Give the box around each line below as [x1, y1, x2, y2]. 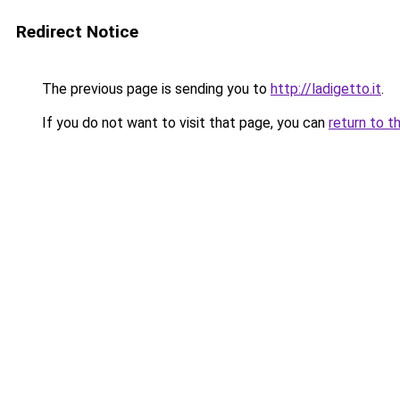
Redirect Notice [16, 21, 138, 42]
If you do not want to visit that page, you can [38, 114, 329, 131]
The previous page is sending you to [38, 80, 271, 97]
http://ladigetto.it [271, 80, 381, 97]
